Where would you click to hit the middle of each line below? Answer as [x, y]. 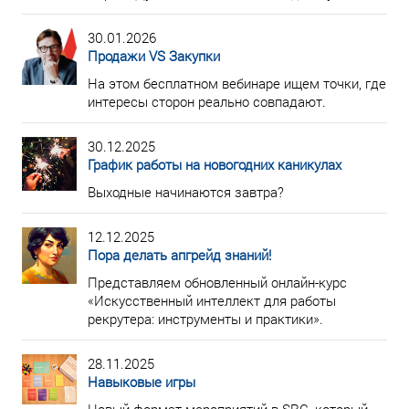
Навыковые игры [142, 382]
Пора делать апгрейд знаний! [179, 255]
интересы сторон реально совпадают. [207, 101]
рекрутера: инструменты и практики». [205, 319]
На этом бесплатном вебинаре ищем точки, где [237, 83]
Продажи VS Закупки [154, 56]
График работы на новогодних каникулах [215, 164]
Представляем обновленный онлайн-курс [217, 282]
